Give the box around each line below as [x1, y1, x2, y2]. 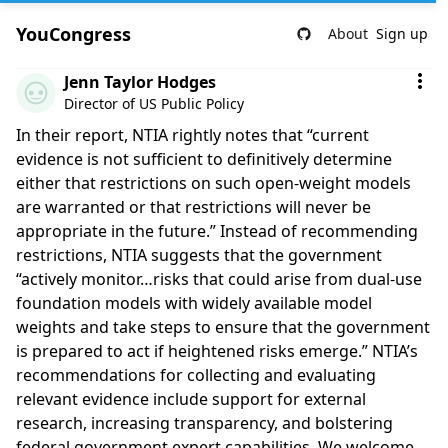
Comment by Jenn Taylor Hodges [15, 69, 262, 91]
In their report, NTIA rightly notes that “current [16, 124, 369, 146]
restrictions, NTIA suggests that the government [16, 244, 382, 266]
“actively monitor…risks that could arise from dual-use [16, 268, 422, 290]
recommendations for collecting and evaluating [16, 364, 376, 386]
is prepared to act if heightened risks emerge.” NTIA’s [16, 340, 418, 362]
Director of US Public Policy [64, 94, 244, 113]
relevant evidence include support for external [16, 388, 366, 410]
